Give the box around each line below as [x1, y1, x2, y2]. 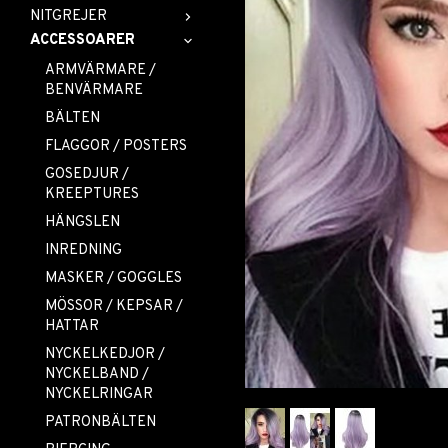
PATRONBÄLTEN [45, 413, 156, 432]
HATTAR [45, 317, 99, 336]
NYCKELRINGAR [45, 385, 153, 404]
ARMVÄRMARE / [45, 61, 156, 80]
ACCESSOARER [30, 31, 135, 50]
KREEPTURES [45, 185, 139, 204]
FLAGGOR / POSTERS [45, 137, 187, 156]
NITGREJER [30, 7, 107, 26]
